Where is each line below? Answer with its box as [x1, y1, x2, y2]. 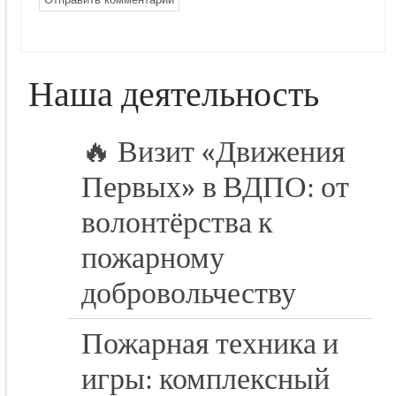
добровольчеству [81, 276, 296, 312]
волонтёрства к [81, 205, 273, 241]
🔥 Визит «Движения [81, 134, 346, 171]
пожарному [81, 240, 225, 277]
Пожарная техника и [81, 326, 339, 362]
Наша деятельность [28, 74, 319, 116]
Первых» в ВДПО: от [81, 170, 349, 206]
